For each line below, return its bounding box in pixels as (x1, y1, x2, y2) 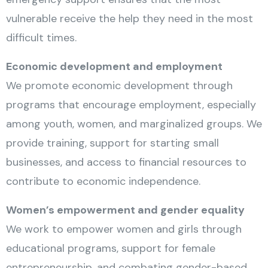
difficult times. (6, 31, 77, 45)
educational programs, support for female (6, 241, 215, 255)
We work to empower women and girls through (6, 222, 242, 236)
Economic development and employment (6, 59, 223, 74)
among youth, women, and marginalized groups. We (6, 117, 262, 131)
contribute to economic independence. (6, 174, 200, 188)
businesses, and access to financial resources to (6, 155, 246, 169)
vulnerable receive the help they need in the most (6, 11, 253, 26)
